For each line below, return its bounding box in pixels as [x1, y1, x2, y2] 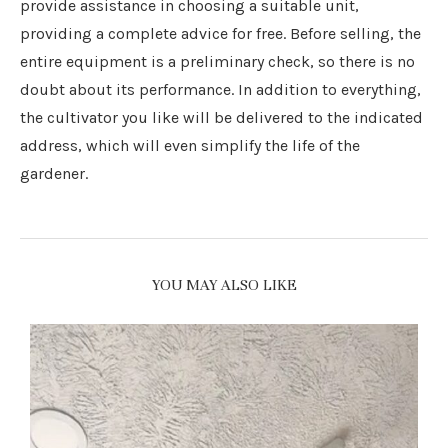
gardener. [20, 164, 88, 183]
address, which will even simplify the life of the [20, 136, 360, 155]
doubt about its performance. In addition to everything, [20, 80, 421, 99]
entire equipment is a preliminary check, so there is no [20, 52, 415, 71]
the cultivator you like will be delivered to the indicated [20, 108, 423, 127]
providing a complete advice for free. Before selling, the [20, 24, 421, 43]
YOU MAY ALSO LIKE [151, 276, 297, 294]
